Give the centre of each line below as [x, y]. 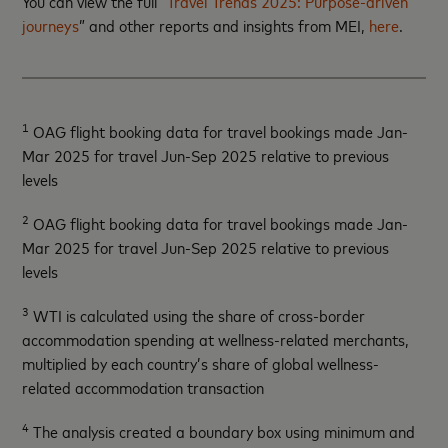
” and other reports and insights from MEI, [224, 24]
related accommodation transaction [143, 386]
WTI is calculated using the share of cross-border [197, 314]
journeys [51, 24]
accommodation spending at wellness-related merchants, [216, 338]
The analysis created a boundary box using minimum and [222, 430]
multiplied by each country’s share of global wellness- [201, 362]
